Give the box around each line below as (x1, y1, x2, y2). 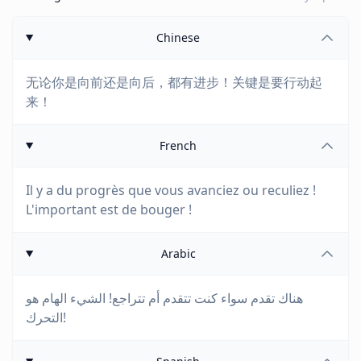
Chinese (156, 30, 201, 45)
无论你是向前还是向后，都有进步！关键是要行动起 (26, 73, 322, 91)
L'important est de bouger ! (26, 201, 192, 218)
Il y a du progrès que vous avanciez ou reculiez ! (26, 181, 316, 199)
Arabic (160, 246, 196, 261)
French (160, 138, 197, 153)
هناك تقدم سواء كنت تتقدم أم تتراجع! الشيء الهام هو (26, 289, 303, 307)
